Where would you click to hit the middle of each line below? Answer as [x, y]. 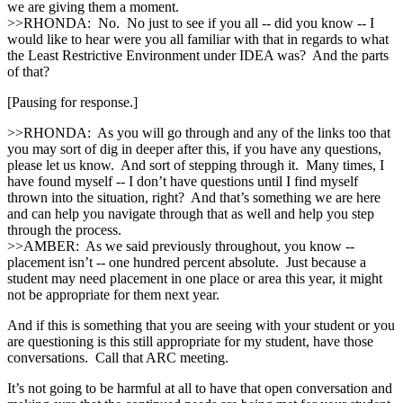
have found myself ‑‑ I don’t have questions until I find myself [183, 181]
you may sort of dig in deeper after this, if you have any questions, [194, 148]
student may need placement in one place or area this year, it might [195, 278]
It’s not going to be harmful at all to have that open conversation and [200, 388]
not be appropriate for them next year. [113, 294]
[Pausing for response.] [72, 102]
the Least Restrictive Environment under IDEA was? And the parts [198, 55]
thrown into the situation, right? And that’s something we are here [194, 197]
